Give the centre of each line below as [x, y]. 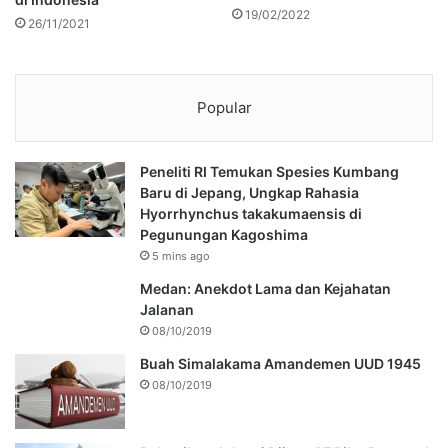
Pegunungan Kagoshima [224, 234]
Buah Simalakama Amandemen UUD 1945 [280, 363]
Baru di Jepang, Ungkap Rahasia [249, 192]
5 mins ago [181, 255]
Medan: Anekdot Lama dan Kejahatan [265, 288]
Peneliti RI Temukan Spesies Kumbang [269, 171]
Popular [224, 107]
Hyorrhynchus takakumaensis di [251, 213]
